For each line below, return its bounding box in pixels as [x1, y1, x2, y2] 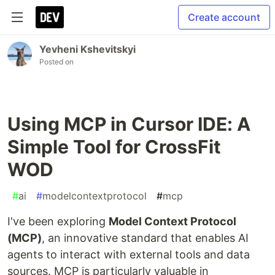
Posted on [39, 57, 74, 66]
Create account [188, 11, 260, 23]
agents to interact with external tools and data [7, 248, 250, 261]
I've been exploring [7, 215, 109, 228]
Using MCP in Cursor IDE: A [7, 113, 250, 135]
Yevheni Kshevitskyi [39, 43, 136, 55]
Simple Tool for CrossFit [7, 136, 221, 158]
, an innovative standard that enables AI [42, 231, 249, 244]
